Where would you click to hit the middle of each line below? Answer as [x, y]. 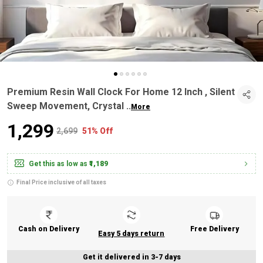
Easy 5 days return [131, 234]
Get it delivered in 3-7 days [131, 257]
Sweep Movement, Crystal [67, 106]
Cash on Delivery [48, 229]
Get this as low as [58, 164]
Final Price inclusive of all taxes [61, 182]
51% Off [97, 131]
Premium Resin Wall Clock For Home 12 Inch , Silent [121, 92]
